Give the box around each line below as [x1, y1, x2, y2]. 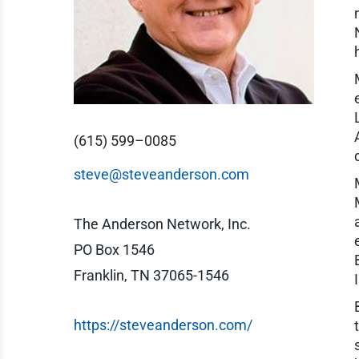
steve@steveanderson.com [74, 166, 249, 183]
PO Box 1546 [74, 241, 155, 258]
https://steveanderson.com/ [74, 317, 252, 333]
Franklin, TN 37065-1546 [74, 267, 229, 284]
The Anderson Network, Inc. [74, 216, 251, 232]
